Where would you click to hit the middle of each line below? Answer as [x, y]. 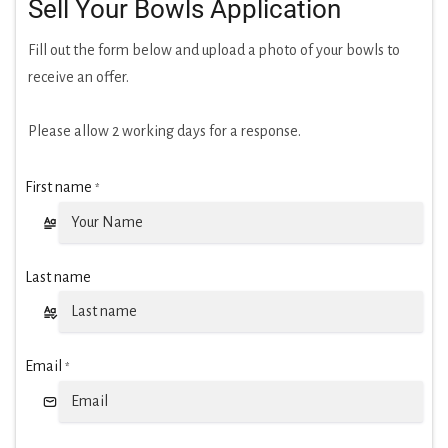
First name [58, 187]
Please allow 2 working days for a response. [164, 131]
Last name [58, 277]
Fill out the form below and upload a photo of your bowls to [214, 50]
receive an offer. [78, 77]
